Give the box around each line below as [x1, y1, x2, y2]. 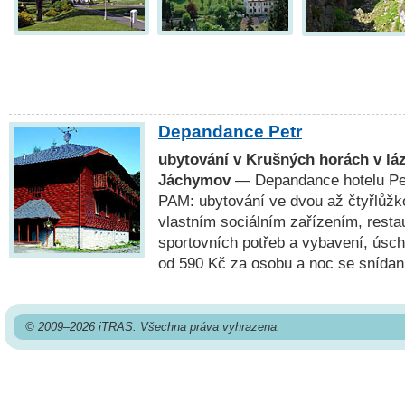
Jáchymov [158, 171, 231, 188]
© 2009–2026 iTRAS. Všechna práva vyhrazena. [24, 320, 280, 334]
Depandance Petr [158, 122, 302, 142]
